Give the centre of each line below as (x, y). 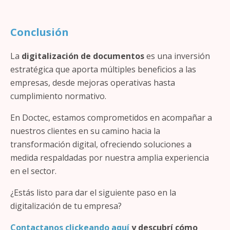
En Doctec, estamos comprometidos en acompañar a (111, 118)
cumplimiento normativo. (58, 96)
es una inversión (177, 56)
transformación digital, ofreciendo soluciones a (101, 144)
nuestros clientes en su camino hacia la (85, 131)
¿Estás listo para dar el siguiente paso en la (93, 193)
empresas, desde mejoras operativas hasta (93, 83)
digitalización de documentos (83, 56)
